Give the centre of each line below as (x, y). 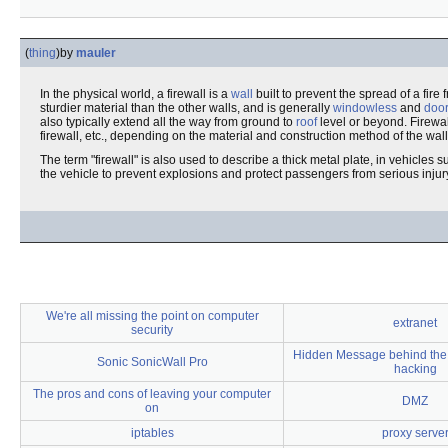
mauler (96, 53)
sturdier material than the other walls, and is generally (186, 108)
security (152, 330)
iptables (152, 433)
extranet (415, 323)
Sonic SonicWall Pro (152, 362)
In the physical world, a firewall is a (135, 94)
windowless (365, 108)
